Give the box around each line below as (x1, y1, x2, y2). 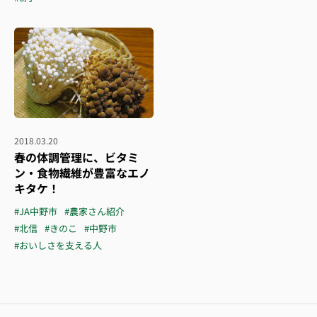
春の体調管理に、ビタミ (14, 149, 139, 166)
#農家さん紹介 (64, 204, 125, 218)
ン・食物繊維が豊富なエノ (14, 164, 150, 181)
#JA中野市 (14, 204, 57, 218)
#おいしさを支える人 (14, 238, 102, 252)
